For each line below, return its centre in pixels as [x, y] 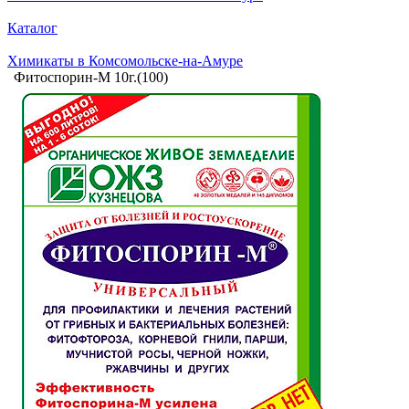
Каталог [32, 28]
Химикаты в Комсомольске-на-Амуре [125, 61]
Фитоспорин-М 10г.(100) [91, 77]
